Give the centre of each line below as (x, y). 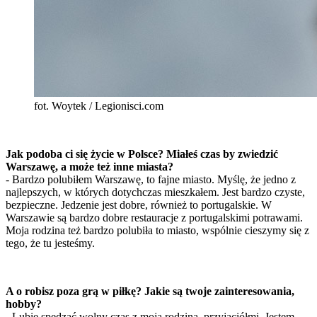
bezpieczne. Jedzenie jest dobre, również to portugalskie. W (139, 205)
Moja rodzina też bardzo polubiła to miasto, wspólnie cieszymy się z (157, 231)
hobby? (24, 304)
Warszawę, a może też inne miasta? (90, 167)
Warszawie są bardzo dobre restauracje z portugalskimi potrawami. (154, 218)
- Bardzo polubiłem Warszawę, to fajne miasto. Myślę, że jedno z (151, 180)
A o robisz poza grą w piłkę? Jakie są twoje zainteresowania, (150, 292)
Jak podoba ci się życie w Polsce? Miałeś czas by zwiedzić (142, 154)
